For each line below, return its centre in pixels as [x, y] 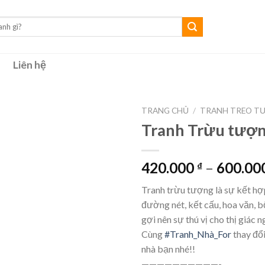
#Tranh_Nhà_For [198, 234]
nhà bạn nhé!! [168, 248]
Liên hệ [30, 65]
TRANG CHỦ [165, 111]
